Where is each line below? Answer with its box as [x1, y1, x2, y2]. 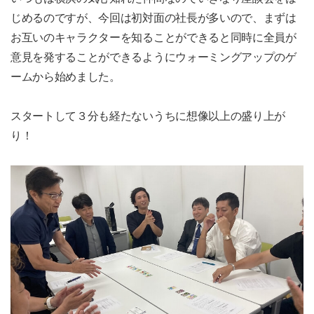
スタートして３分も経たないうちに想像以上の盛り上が [11, 110, 285, 123]
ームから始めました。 [11, 71, 121, 83]
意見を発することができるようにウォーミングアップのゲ [11, 51, 296, 64]
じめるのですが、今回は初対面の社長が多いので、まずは [11, 12, 296, 25]
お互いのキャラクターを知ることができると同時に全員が [11, 32, 296, 44]
